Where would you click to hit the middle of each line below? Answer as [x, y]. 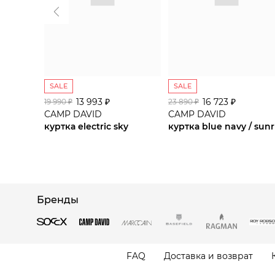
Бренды [58, 200]
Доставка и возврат [208, 256]
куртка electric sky [86, 127]
